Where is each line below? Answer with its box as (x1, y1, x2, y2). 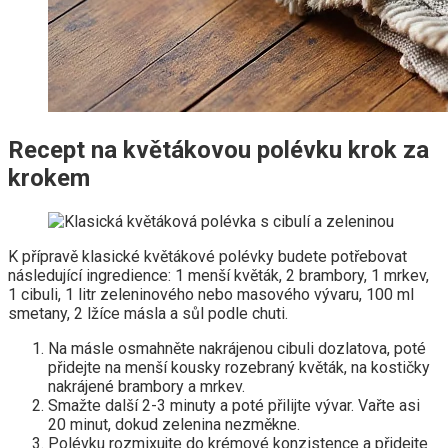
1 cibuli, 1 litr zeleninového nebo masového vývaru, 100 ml (8, 284, 414, 304)
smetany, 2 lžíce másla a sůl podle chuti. (8, 303, 288, 323)
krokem (8, 163, 90, 192)
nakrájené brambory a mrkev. (48, 376, 245, 396)
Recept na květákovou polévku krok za (8, 135, 429, 164)
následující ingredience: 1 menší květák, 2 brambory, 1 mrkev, (8, 265, 429, 285)
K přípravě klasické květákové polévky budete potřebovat (8, 246, 407, 266)
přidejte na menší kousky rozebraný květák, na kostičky (48, 357, 430, 377)
